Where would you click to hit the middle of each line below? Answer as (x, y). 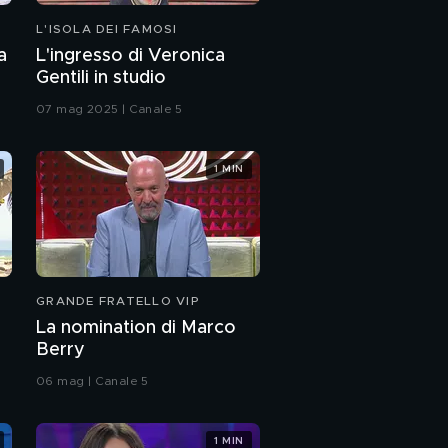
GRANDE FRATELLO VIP (118, 301)
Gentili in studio (101, 78)
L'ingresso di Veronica (130, 56)
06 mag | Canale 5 (92, 381)
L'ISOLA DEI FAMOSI (107, 29)
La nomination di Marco (136, 328)
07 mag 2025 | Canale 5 (109, 109)
